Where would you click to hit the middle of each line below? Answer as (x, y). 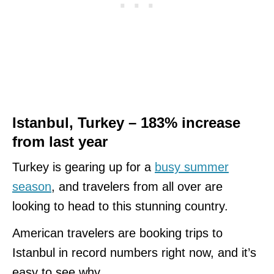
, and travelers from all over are (137, 186)
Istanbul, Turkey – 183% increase (126, 122)
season (32, 186)
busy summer (192, 167)
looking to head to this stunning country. (120, 206)
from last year (60, 141)
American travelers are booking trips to (117, 233)
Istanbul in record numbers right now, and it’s (134, 252)
